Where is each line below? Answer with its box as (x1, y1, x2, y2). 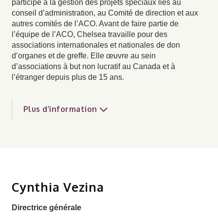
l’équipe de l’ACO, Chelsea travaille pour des (12, 30, 167, 38)
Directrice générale (12, 203, 81, 212)
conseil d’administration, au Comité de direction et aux (12, 9, 198, 17)
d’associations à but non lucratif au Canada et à (12, 62, 175, 71)
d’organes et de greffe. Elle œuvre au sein (12, 52, 156, 60)
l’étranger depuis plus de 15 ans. (12, 73, 124, 81)
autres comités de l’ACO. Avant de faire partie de (12, 19, 179, 28)
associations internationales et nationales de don (12, 41, 180, 49)
